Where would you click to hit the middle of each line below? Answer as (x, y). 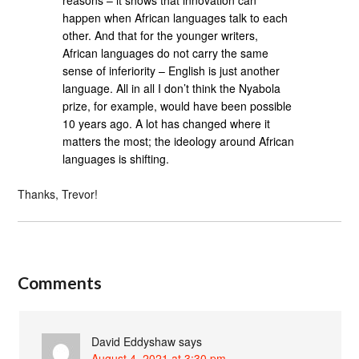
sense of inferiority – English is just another (171, 70)
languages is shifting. (116, 158)
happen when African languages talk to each (175, 17)
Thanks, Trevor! (58, 194)
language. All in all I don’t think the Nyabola (172, 88)
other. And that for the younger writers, (161, 35)
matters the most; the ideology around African (179, 141)
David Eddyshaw (134, 341)
